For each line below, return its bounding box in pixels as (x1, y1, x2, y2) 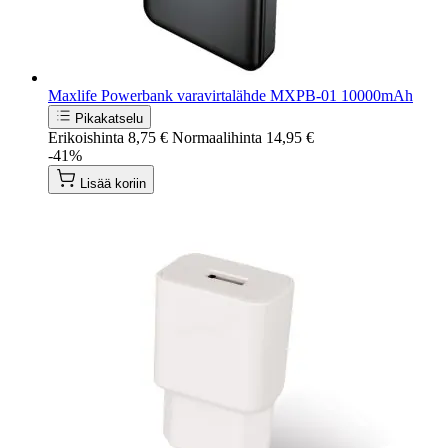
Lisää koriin (80, 175, 146, 191)
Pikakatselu (75, 110, 143, 126)
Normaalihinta (172, 128, 262, 146)
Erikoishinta (48, 128, 124, 146)
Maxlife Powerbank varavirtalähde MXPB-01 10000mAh (48, 86, 413, 104)
